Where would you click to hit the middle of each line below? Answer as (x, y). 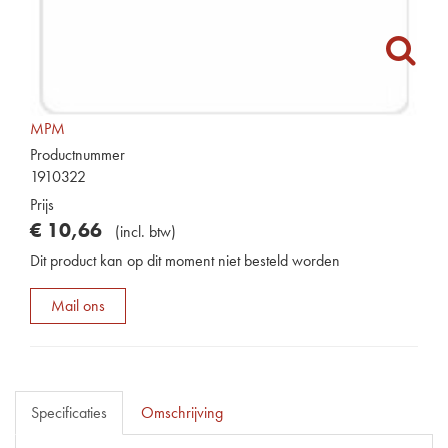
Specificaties (69, 412)
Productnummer (77, 154)
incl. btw (145, 231)
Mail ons (78, 305)
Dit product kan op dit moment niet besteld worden (185, 260)
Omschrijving (182, 412)
